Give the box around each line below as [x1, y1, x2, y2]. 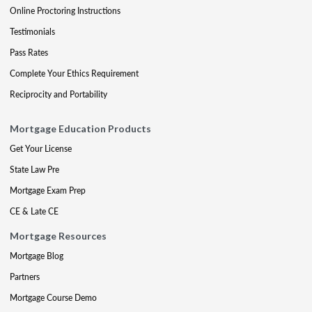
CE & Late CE [10, 205, 58, 217]
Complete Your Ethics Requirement [10, 68, 139, 79]
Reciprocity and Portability [10, 88, 107, 100]
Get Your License [10, 143, 72, 155]
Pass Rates [10, 47, 48, 58]
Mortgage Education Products [10, 123, 151, 134]
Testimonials [10, 26, 55, 38]
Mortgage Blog [10, 250, 63, 262]
